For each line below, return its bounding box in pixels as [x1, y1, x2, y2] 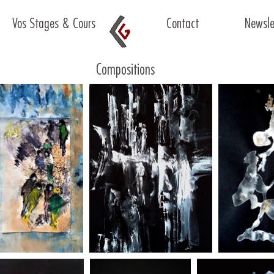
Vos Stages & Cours [12, 17, 95, 31]
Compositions [96, 62, 155, 78]
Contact [166, 17, 199, 31]
